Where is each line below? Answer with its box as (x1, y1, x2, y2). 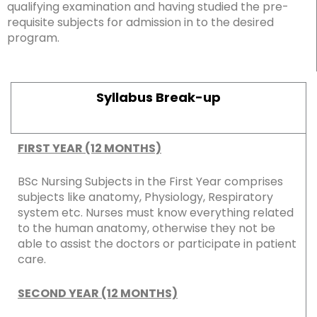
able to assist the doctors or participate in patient (18, 236, 296, 253)
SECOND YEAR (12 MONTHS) (18, 284, 178, 301)
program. (7, 30, 59, 47)
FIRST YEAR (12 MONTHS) (18, 139, 161, 156)
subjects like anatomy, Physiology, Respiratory (18, 189, 273, 206)
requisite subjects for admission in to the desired (7, 14, 274, 31)
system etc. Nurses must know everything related (18, 204, 294, 221)
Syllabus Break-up (96, 88, 221, 106)
